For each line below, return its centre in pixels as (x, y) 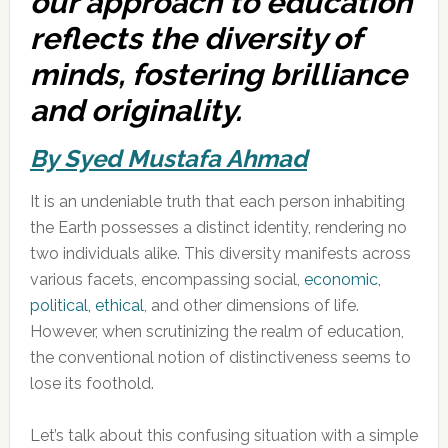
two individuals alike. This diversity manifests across (220, 253)
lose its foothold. (91, 383)
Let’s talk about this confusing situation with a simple (223, 435)
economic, (342, 279)
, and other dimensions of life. (251, 305)
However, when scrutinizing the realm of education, (216, 331)
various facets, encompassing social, (166, 279)
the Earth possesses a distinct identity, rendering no (218, 227)
